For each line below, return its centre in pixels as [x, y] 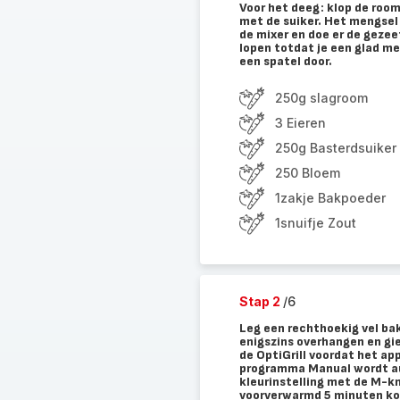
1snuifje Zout [315, 223]
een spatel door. [285, 61]
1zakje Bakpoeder [330, 198]
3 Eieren [300, 123]
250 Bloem [307, 173]
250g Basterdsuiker [335, 148]
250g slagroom [321, 98]
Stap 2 [261, 301]
